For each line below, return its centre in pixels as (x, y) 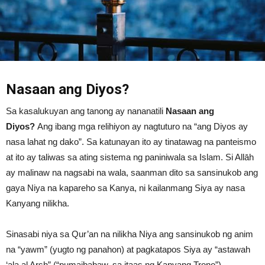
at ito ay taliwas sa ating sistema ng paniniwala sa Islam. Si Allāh (130, 157)
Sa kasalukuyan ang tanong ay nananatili (86, 111)
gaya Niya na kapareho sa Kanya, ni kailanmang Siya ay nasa (125, 188)
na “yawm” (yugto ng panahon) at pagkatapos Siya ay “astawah (128, 249)
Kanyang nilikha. (38, 203)
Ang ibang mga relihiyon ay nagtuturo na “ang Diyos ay (143, 126)
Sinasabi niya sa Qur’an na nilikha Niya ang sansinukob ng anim (130, 234)
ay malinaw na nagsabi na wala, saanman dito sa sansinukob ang (132, 172)
